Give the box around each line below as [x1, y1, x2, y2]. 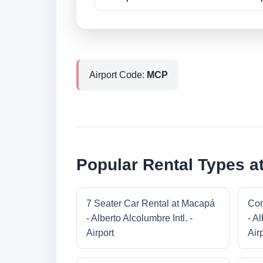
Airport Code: [89, 70, 147, 80]
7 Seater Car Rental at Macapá [86, 198, 215, 209]
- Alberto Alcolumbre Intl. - [86, 213, 193, 224]
